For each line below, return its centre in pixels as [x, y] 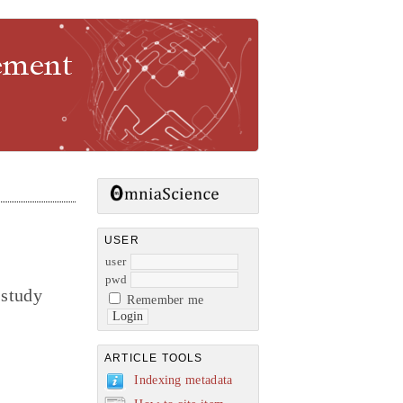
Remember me [166, 300]
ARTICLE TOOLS [154, 358]
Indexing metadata [184, 380]
